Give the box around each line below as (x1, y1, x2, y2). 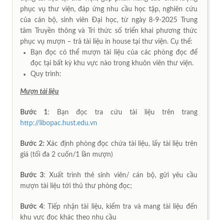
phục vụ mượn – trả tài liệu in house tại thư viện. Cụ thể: (20, 38, 192, 45)
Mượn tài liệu (20, 88, 59, 95)
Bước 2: (20, 140, 45, 147)
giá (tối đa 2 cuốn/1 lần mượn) (20, 151, 113, 158)
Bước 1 (20, 109, 48, 116)
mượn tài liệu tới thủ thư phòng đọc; (20, 182, 132, 190)
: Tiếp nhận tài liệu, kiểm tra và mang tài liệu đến (43, 203, 198, 210)
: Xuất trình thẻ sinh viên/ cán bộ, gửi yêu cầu (44, 171, 198, 179)
